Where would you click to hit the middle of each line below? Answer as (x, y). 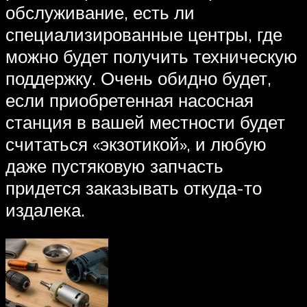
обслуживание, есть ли (100, 13)
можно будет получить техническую (151, 57)
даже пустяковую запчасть (114, 166)
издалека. (45, 210)
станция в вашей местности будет (145, 122)
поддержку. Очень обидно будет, (138, 78)
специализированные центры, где (144, 35)
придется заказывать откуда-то (134, 188)
